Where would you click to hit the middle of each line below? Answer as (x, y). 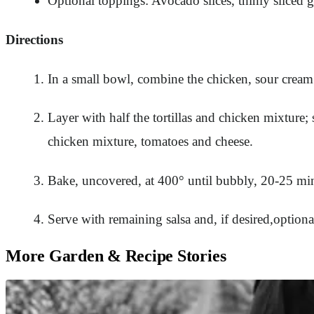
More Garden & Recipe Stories (116, 255)
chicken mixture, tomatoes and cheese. (150, 142)
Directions (34, 39)
